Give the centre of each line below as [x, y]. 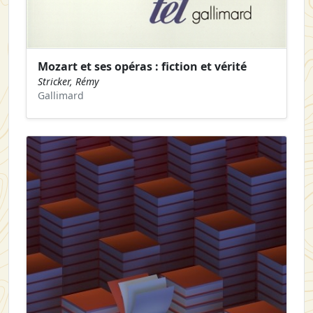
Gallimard [61, 96]
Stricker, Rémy [68, 82]
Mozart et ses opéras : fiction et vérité [142, 67]
